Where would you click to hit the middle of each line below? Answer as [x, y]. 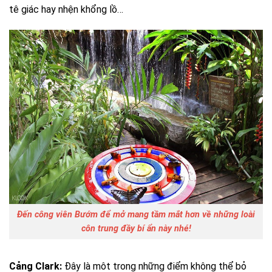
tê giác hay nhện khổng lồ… [66, 9]
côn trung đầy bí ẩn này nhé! [136, 228]
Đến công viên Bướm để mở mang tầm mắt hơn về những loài [136, 214]
